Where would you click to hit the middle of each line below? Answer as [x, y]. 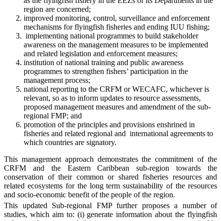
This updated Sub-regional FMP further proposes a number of [110, 205]
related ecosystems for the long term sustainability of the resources [110, 185]
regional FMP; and [53, 115]
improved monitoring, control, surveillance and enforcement [117, 18]
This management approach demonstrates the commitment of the [110, 159]
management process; [57, 80]
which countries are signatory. [70, 142]
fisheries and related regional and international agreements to [118, 133]
